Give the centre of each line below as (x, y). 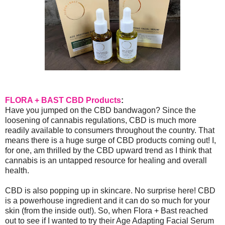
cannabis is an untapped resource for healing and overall (106, 161)
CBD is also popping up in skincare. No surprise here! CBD (110, 191)
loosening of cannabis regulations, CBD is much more (101, 121)
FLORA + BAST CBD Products (63, 100)
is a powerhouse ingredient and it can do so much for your (107, 201)
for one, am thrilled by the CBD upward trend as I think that (108, 151)
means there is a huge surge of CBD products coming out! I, (110, 141)
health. (18, 171)
